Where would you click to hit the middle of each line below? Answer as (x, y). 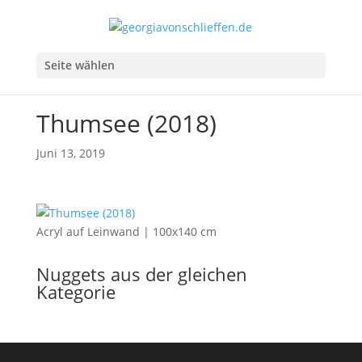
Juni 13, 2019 (70, 153)
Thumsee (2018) (126, 123)
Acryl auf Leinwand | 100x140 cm (126, 232)
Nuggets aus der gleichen (141, 274)
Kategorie (76, 292)
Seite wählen (79, 65)
